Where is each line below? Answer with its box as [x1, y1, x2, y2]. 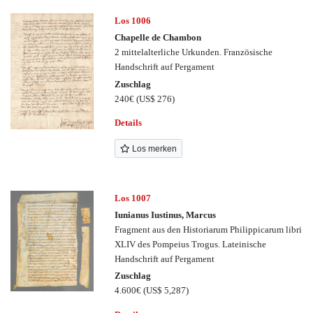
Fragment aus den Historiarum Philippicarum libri [115, 224, 303, 235]
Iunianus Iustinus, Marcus [115, 209, 217, 220]
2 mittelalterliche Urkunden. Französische [115, 47, 273, 58]
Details [115, 117, 143, 128]
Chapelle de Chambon [115, 32, 202, 43]
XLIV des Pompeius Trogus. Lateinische [115, 238, 267, 249]
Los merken [129, 143, 177, 154]
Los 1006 [115, 15, 152, 26]
